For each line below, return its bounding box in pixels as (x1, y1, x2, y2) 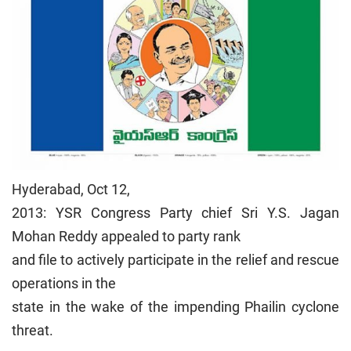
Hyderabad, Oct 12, (12, 181, 130, 198)
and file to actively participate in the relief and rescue (12, 251, 339, 269)
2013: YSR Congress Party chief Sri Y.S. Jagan (12, 204, 339, 222)
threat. (12, 322, 53, 339)
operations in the (12, 275, 116, 292)
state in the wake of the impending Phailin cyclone (12, 299, 339, 316)
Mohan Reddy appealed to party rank (12, 228, 241, 245)
